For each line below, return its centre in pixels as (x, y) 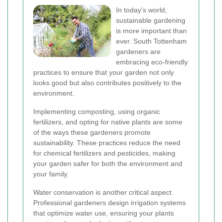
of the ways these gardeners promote (92, 132)
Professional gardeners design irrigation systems (110, 203)
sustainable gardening (151, 20)
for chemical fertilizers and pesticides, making (104, 153)
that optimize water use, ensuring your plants (104, 213)
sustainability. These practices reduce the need (107, 143)
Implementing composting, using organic (97, 111)
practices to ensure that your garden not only (104, 72)
